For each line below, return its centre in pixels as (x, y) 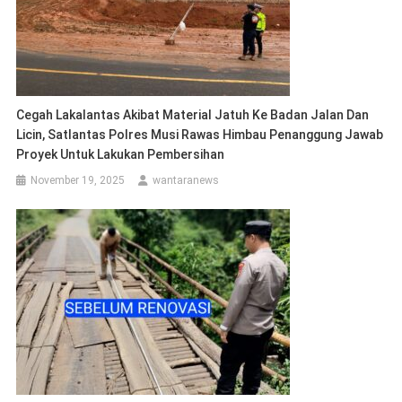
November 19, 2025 (78, 180)
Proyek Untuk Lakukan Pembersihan (121, 154)
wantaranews (186, 180)
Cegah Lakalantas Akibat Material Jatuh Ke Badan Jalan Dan (193, 114)
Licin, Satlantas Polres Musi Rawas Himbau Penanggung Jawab (200, 134)
